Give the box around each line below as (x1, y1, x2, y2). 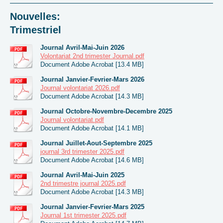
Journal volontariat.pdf (40, 115, 104, 123)
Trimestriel (10, 24, 61, 35)
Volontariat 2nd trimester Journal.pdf (40, 52, 144, 60)
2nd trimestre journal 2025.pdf (40, 179, 126, 187)
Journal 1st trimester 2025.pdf (40, 211, 126, 219)
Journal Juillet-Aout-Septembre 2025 (40, 139, 152, 147)
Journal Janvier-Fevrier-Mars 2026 (40, 75, 144, 83)
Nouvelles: (10, 10, 60, 22)
